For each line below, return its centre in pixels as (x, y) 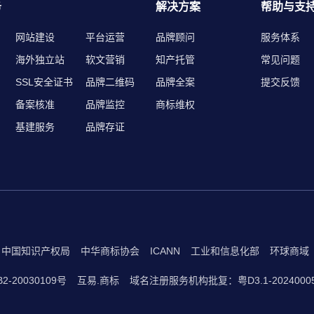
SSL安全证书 (44, 82)
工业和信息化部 (225, 251)
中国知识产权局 (36, 251)
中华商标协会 (110, 251)
